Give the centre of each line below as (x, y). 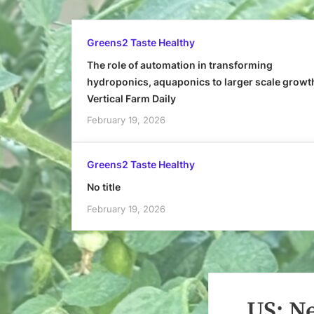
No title (103, 187)
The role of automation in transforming (179, 64)
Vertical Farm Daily (131, 98)
